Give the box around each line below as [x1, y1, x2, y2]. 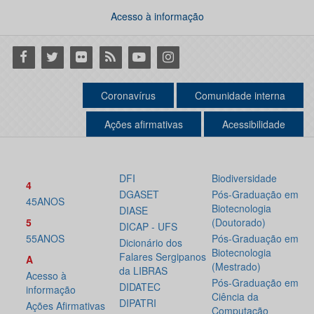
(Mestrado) [212, 259, 261, 274]
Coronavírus [101, 88, 156, 103]
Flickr [67, 47, 98, 65]
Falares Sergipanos [118, 250, 206, 264]
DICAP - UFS [118, 219, 177, 234]
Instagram [154, 47, 212, 65]
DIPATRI [118, 296, 156, 310]
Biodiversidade [212, 171, 278, 186]
